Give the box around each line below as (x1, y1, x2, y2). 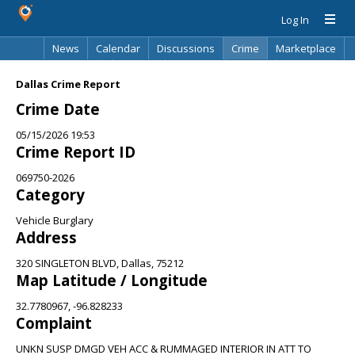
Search (234, 63, 268, 78)
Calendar (96, 41, 140, 55)
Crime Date (16, 99, 100, 119)
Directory (174, 63, 217, 78)
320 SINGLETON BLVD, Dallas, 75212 (16, 256, 184, 270)
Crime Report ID (16, 142, 136, 162)
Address (16, 227, 77, 247)
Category (16, 185, 85, 204)
